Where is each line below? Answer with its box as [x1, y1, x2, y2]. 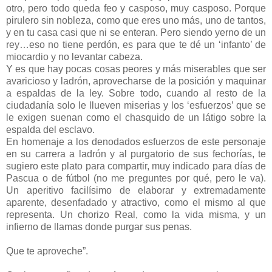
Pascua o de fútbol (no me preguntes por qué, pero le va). [6, 173, 266, 184]
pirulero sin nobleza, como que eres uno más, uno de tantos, [6, 15, 266, 26]
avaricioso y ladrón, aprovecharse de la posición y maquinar [6, 76, 266, 87]
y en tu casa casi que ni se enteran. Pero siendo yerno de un [6, 27, 266, 38]
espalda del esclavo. [6, 124, 95, 135]
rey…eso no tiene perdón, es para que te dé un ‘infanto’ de [6, 39, 266, 50]
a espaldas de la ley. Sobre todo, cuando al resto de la [6, 88, 266, 99]
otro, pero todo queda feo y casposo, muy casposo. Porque [6, 3, 266, 14]
